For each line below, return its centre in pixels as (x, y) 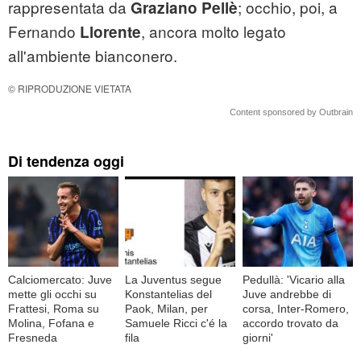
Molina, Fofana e (51, 323)
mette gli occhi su (52, 294)
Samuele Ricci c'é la (176, 323)
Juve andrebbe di (286, 294)
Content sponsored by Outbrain (291, 112)
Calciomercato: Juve (60, 279)
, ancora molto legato (214, 31)
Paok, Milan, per (167, 308)
